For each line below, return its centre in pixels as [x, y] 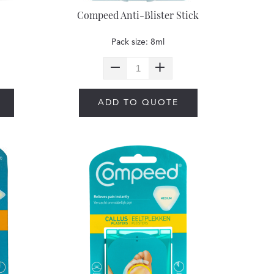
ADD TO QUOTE [138, 103]
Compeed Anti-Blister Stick [138, 15]
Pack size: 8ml [138, 42]
